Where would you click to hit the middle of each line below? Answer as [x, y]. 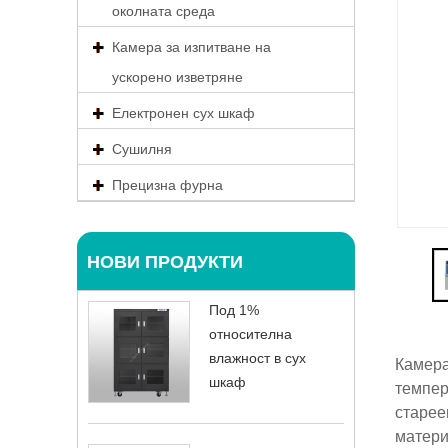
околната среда [163, 11]
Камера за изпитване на [191, 47]
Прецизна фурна [167, 185]
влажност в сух [257, 358]
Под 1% [234, 310]
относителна [250, 334]
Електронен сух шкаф [183, 113]
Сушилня [142, 149]
